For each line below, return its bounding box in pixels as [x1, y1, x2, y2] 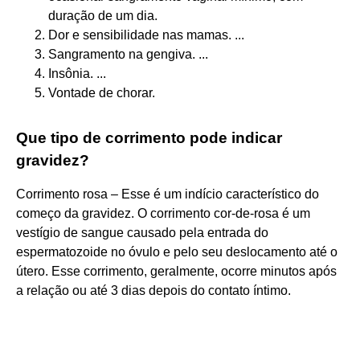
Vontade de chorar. [48, 85, 155, 100]
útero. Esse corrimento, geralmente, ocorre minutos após [16, 264, 337, 278]
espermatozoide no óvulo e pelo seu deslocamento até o [16, 244, 337, 259]
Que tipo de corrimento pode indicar [16, 129, 282, 146]
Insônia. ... [48, 66, 106, 80]
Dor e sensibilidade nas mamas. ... [48, 27, 244, 42]
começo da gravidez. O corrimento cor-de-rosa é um [16, 206, 310, 220]
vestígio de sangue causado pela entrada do [16, 225, 268, 239]
